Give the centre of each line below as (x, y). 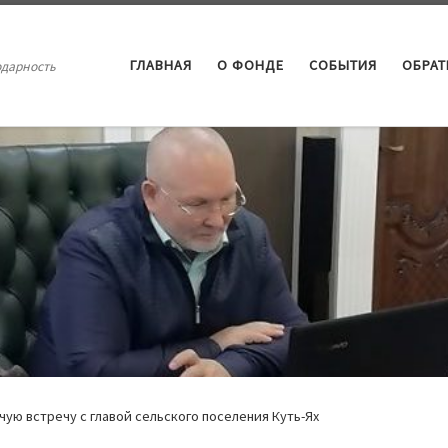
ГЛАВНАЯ (161, 65)
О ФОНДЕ (250, 65)
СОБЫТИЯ (343, 65)
